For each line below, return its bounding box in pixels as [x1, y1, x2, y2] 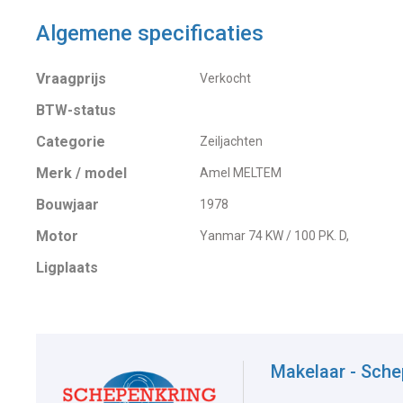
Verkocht [199, 71, 251, 86]
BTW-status [36, 102, 116, 120]
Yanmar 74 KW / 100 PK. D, [199, 228, 349, 244]
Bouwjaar [36, 196, 99, 214]
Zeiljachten [199, 134, 263, 149]
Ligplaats [36, 259, 98, 277]
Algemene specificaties [36, 21, 264, 47]
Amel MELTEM [199, 166, 282, 181]
